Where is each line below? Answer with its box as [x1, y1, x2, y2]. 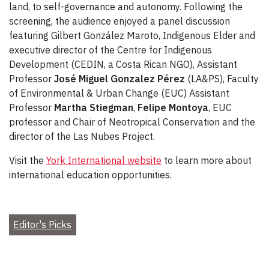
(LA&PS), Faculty [185, 72, 259, 85]
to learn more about [162, 154, 252, 166]
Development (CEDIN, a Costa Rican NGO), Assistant [9, 58, 237, 70]
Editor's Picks [13, 219, 72, 231]
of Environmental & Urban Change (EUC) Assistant [9, 86, 229, 99]
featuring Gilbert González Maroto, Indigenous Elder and [9, 29, 255, 41]
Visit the [9, 154, 46, 166]
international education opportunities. [9, 168, 172, 181]
